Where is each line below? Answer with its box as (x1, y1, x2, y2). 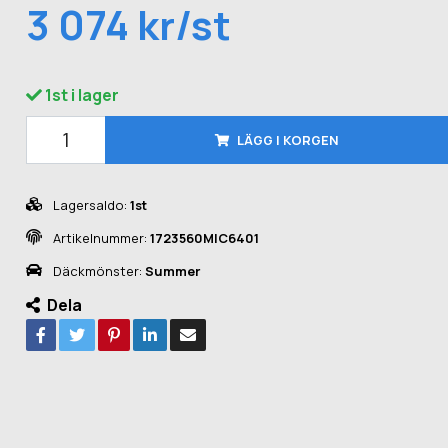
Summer (145, 261, 201, 280)
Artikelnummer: (53, 228, 148, 247)
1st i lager (45, 83, 120, 106)
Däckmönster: (53, 261, 143, 280)
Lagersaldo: (53, 195, 128, 214)
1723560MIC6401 (150, 228, 260, 247)
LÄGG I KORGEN (236, 130, 339, 149)
